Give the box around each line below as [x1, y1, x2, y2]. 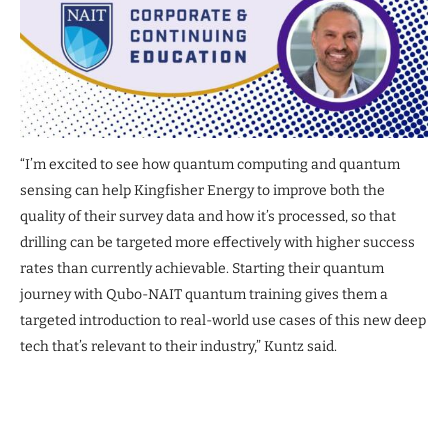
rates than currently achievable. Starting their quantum [20, 259, 384, 277]
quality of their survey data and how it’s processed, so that [20, 207, 396, 225]
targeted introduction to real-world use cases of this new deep [20, 311, 426, 329]
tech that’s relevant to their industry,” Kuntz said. [20, 337, 337, 355]
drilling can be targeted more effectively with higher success [20, 233, 415, 251]
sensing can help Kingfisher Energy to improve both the [20, 181, 385, 199]
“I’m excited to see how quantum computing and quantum [20, 155, 400, 173]
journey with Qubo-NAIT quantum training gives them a [20, 285, 388, 303]
